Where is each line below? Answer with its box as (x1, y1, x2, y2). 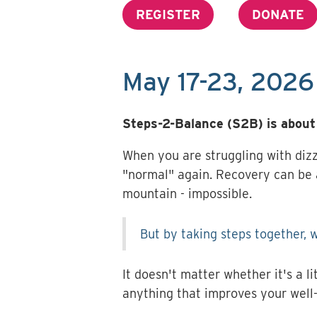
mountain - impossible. (122, 186, 252, 202)
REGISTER (135, 6, 200, 22)
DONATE (251, 6, 304, 22)
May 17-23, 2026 (122, 66, 314, 98)
